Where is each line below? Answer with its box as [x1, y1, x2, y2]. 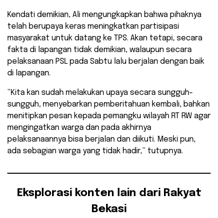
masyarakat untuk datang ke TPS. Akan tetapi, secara [7, 34, 202, 43]
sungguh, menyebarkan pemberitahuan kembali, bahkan [7, 100, 210, 109]
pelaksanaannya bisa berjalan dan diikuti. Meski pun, [7, 135, 196, 144]
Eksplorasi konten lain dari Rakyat [17, 188, 201, 199]
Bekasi [91, 204, 127, 215]
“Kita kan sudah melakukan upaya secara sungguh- [7, 89, 193, 97]
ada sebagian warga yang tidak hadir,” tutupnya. [7, 147, 183, 156]
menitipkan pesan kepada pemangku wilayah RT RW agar [7, 112, 211, 121]
